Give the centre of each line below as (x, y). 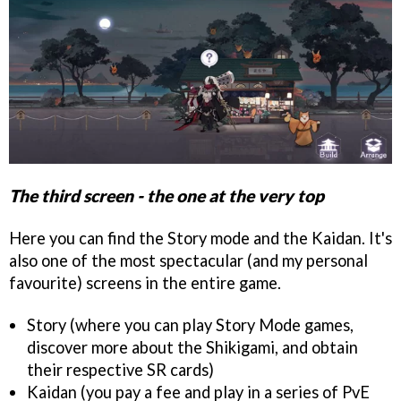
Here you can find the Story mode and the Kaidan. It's (200, 238)
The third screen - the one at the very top (166, 195)
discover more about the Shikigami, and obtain (192, 347)
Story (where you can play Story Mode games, (190, 324)
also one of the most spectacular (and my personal (188, 260)
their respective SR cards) (120, 369)
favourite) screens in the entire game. (145, 282)
